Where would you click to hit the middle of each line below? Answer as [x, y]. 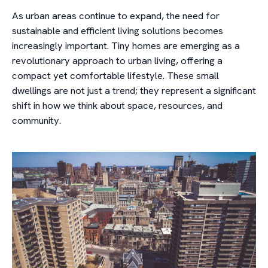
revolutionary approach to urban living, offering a [117, 60]
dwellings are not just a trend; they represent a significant [134, 90]
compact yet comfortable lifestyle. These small [115, 75]
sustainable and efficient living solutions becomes [118, 31]
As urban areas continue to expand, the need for [116, 16]
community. [36, 120]
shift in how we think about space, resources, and [117, 105]
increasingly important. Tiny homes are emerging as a [126, 45]
